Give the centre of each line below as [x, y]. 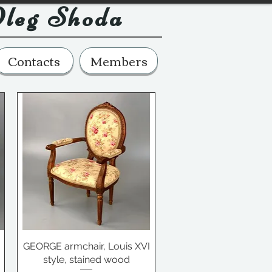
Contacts [34, 60]
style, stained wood [86, 259]
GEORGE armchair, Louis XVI [86, 246]
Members [119, 60]
